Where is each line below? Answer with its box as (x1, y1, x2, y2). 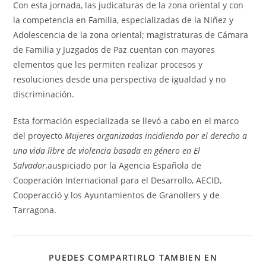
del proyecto (13, 129, 65, 141)
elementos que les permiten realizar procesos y (13, 58, 203, 70)
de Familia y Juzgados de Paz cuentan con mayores (13, 43, 216, 55)
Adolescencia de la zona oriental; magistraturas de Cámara (13, 28, 249, 40)
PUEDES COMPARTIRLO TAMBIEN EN (49, 251, 217, 263)
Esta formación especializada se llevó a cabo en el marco (13, 115, 239, 126)
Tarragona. (13, 204, 57, 216)
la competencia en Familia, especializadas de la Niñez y (13, 14, 234, 26)
